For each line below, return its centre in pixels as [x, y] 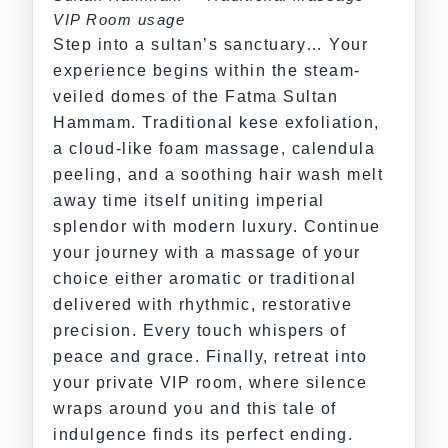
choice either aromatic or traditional [205, 279]
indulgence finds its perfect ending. [203, 435]
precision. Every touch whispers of [199, 331]
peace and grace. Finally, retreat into [210, 357]
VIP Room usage [119, 20]
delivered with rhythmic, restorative [202, 305]
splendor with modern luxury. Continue [217, 227]
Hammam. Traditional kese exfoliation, [216, 123]
